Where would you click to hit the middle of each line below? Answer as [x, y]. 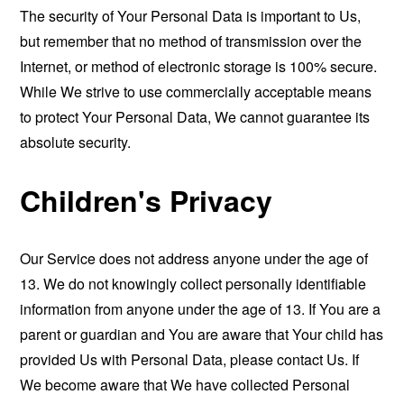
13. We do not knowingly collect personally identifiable [193, 284]
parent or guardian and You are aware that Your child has [202, 334]
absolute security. [76, 142]
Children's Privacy [147, 201]
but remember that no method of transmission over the [191, 41]
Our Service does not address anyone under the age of [194, 258]
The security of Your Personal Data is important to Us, [191, 15]
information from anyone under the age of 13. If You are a [201, 309]
